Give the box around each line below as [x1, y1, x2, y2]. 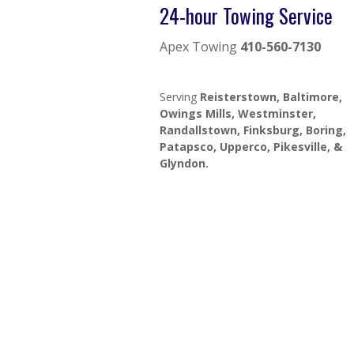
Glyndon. [160, 156, 209, 171]
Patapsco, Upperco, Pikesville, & [160, 139, 342, 154]
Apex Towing [160, 38, 240, 55]
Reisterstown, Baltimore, [200, 89, 342, 104]
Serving [160, 89, 200, 104]
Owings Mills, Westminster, [160, 106, 316, 121]
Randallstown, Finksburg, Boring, [160, 122, 346, 137]
